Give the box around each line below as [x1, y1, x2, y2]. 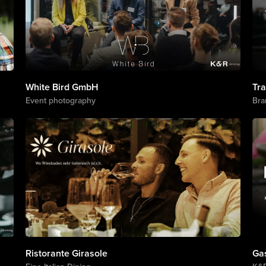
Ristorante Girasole [25, 246, 107, 260]
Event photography [25, 94, 96, 106]
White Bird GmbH [25, 80, 99, 94]
